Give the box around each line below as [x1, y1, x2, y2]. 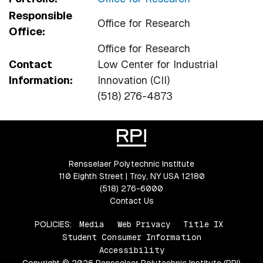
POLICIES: [35, 218, 72, 230]
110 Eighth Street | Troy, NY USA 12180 [58, 170, 205, 181]
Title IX [183, 218, 223, 230]
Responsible [8, 8, 72, 22]
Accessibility [99, 244, 164, 255]
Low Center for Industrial [97, 57, 218, 71]
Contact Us [109, 195, 154, 206]
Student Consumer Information [62, 231, 201, 242]
